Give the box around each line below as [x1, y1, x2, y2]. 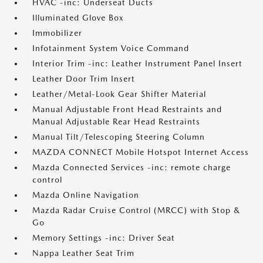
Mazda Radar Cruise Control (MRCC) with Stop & [32, 205, 240, 215]
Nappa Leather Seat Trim [32, 248, 134, 258]
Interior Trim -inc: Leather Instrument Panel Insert [32, 59, 242, 68]
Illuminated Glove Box [32, 13, 124, 22]
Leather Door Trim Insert [32, 74, 135, 83]
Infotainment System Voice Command [32, 43, 189, 53]
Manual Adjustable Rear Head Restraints [32, 117, 200, 126]
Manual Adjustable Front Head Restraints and [32, 104, 222, 114]
